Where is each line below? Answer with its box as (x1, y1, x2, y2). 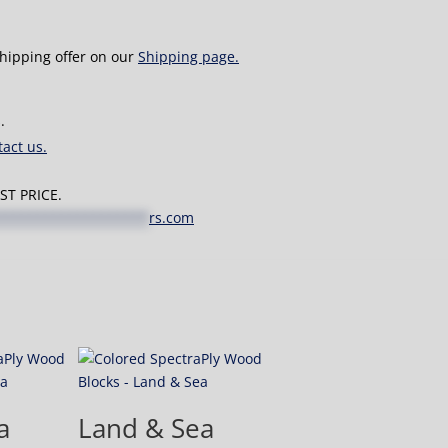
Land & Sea (77, 410, 214, 446)
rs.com (149, 208, 194, 227)
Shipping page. (138, 47, 239, 66)
